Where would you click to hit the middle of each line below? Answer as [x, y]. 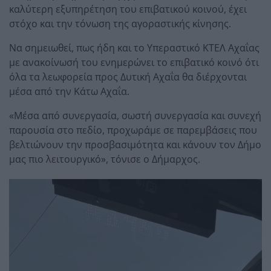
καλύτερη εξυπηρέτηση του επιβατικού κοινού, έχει [128, 9]
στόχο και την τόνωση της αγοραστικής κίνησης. [120, 23]
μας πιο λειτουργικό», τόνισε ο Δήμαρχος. [105, 159]
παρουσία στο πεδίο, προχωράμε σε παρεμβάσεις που [133, 130]
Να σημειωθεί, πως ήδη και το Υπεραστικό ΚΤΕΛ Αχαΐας [134, 47]
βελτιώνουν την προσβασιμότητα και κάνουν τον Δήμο [135, 144]
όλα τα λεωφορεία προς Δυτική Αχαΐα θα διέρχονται [128, 77]
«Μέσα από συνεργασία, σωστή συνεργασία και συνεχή [135, 115]
